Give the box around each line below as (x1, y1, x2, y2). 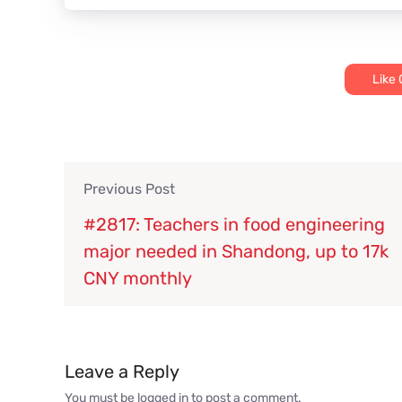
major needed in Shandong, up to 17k (83, 240, 389, 262)
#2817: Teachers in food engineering (83, 213, 385, 235)
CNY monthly (83, 267, 192, 289)
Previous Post (83, 179, 175, 197)
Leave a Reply (65, 360, 179, 382)
